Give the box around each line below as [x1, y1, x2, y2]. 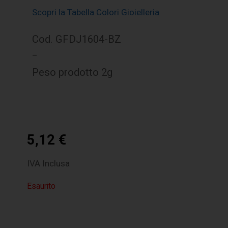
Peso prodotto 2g [32, 66, 113, 79]
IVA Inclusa [27, 158, 70, 169]
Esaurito [27, 181, 56, 191]
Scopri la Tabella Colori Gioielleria [32, 7, 160, 18]
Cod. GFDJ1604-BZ [32, 33, 122, 46]
